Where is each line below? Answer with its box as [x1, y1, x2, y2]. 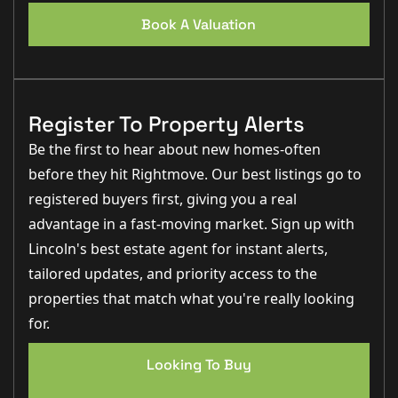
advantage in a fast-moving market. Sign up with [28, 214, 354, 235]
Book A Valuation [141, 15, 257, 35]
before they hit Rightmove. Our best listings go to [28, 164, 362, 185]
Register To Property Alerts [28, 110, 305, 139]
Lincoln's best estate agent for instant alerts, [28, 239, 328, 259]
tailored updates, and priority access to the [28, 264, 317, 284]
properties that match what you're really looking [28, 289, 354, 309]
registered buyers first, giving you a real [28, 189, 297, 210]
